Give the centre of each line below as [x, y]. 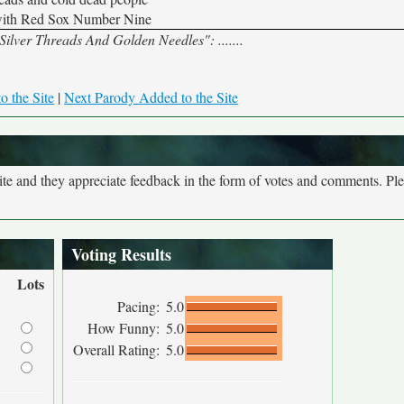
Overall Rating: [119, 349]
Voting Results [121, 254]
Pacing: [141, 306]
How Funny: [126, 328]
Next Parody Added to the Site [151, 97]
